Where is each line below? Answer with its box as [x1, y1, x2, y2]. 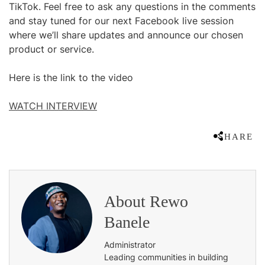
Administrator [104, 240, 156, 250]
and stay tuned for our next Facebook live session [9, 15, 234, 27]
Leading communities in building [104, 252, 228, 262]
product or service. [9, 43, 94, 55]
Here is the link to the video [9, 72, 133, 83]
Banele [104, 213, 150, 231]
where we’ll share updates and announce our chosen [9, 29, 243, 41]
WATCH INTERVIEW [9, 100, 97, 112]
